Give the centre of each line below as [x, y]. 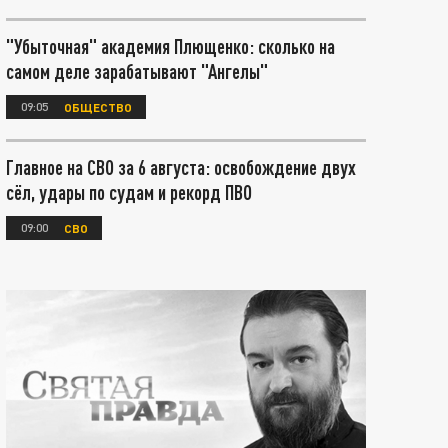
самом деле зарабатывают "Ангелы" [137, 71]
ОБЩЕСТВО [98, 106]
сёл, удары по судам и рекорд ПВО [129, 192]
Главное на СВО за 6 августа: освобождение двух [181, 167]
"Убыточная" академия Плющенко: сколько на [170, 46]
